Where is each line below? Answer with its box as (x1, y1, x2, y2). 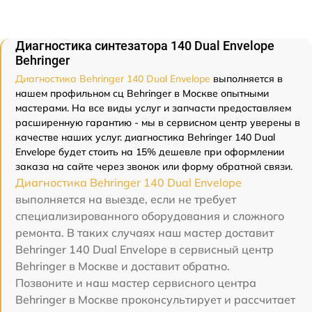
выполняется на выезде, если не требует (15, 192, 236, 206)
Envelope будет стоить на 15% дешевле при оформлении (15, 145, 284, 158)
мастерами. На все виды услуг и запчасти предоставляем (15, 101, 291, 114)
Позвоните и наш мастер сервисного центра (15, 275, 256, 290)
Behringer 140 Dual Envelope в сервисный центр (15, 242, 274, 256)
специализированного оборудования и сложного (15, 208, 284, 223)
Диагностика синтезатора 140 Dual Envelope (15, 38, 274, 53)
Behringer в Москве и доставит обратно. (15, 258, 230, 273)
